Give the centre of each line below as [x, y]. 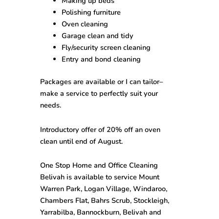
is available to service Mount [112, 177]
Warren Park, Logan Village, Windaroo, [104, 189]
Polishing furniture [91, 12]
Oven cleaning [85, 24]
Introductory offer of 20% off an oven [100, 129]
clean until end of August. [82, 141]
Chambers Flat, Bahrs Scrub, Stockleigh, [105, 201]
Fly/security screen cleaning [106, 48]
